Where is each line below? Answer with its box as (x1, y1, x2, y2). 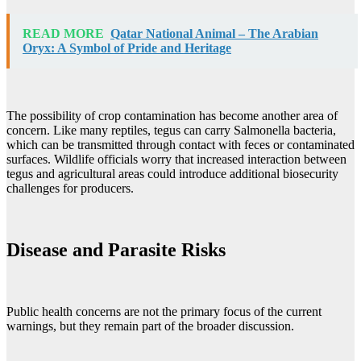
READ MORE (23, 26, 104, 40)
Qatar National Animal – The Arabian (110, 26, 318, 40)
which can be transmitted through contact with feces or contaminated (6, 137, 355, 151)
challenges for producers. (6, 180, 134, 195)
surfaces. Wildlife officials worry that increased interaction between (6, 151, 346, 166)
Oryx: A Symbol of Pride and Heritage (23, 40, 231, 55)
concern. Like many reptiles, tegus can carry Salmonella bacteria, (6, 122, 336, 137)
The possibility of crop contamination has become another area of (6, 108, 338, 122)
